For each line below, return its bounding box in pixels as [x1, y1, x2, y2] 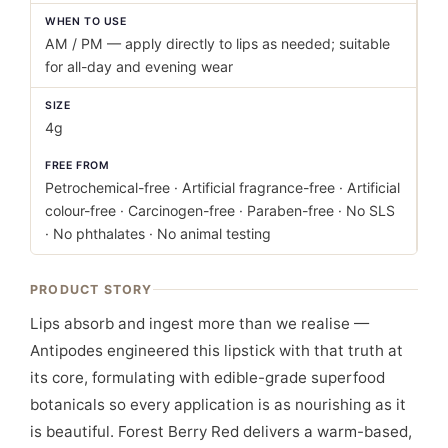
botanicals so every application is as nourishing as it [30, 394, 406, 414]
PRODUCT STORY [30, 281, 153, 297]
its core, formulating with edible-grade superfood [30, 367, 385, 387]
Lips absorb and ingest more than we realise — [30, 313, 369, 333]
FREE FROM [45, 158, 110, 172]
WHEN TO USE [45, 14, 127, 28]
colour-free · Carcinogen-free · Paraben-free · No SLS [45, 201, 395, 219]
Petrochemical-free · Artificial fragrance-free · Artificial [45, 178, 400, 196]
